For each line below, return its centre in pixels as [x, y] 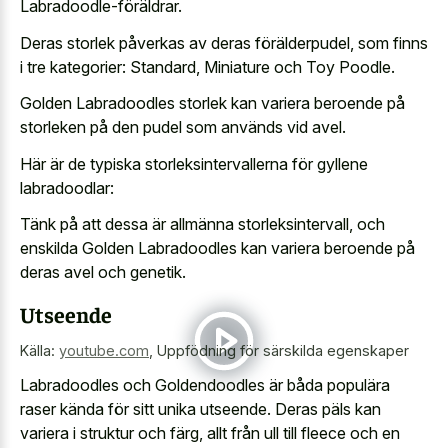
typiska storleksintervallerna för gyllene [229, 163]
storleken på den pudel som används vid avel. [183, 127]
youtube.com [104, 350]
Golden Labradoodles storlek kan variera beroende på [212, 103]
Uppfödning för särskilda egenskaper [283, 350]
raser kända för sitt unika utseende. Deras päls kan [200, 409]
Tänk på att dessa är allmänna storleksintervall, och [202, 224]
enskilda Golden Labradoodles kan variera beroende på [217, 248]
